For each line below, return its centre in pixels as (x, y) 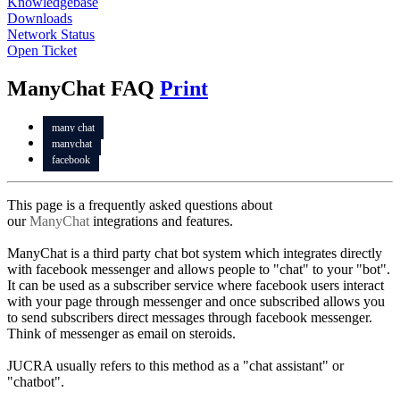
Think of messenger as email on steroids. (121, 333)
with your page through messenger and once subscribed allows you (196, 301)
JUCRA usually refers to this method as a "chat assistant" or (175, 365)
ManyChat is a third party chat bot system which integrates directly (195, 253)
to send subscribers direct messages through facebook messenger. (190, 317)
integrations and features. (161, 221)
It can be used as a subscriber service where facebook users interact (196, 285)
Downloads (40, 18)
